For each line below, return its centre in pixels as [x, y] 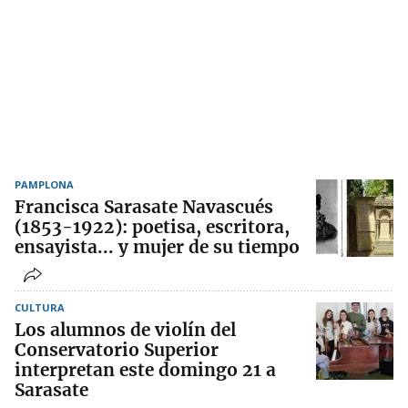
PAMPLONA [44, 185]
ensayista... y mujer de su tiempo [157, 247]
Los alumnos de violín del [125, 330]
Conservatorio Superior [117, 350]
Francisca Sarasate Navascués [144, 207]
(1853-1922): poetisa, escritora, [152, 227]
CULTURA [40, 308]
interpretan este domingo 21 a [145, 370]
